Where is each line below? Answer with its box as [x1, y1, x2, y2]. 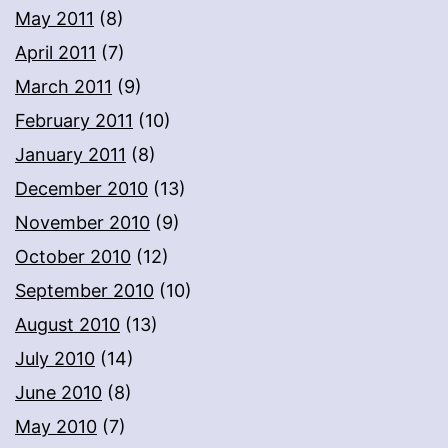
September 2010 [15, 280, 154, 302]
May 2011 [15, 8, 94, 30]
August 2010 [15, 314, 120, 336]
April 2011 [15, 42, 96, 64]
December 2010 [15, 178, 148, 200]
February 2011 [15, 110, 133, 132]
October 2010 [15, 246, 131, 268]
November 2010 [15, 212, 150, 234]
